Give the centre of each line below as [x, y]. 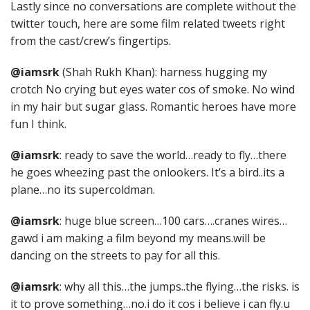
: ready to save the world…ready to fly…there [173, 155]
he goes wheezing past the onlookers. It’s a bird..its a [147, 172]
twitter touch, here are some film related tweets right [148, 24]
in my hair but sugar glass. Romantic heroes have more [153, 107]
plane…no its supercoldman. [83, 190]
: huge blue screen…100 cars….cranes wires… [173, 221]
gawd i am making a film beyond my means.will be [138, 238]
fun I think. [38, 124]
